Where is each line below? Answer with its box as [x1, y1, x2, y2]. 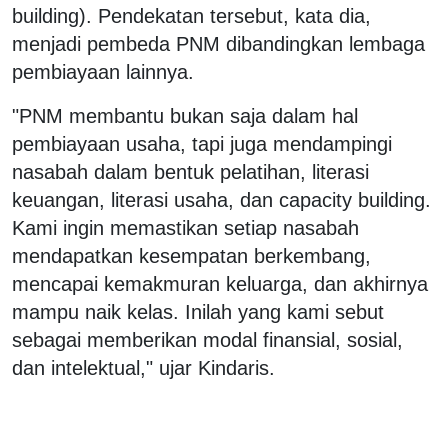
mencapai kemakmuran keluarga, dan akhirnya [12, 272, 428, 295]
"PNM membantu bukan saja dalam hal [12, 104, 358, 127]
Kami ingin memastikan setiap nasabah [12, 216, 359, 239]
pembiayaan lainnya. [12, 60, 194, 83]
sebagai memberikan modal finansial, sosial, [12, 328, 403, 351]
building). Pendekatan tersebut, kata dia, [12, 4, 371, 27]
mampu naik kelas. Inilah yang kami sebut [12, 300, 384, 323]
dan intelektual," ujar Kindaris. [12, 356, 275, 379]
